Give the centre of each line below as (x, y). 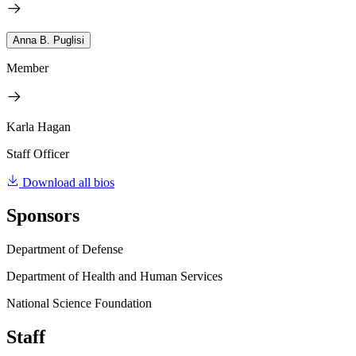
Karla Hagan (39, 126)
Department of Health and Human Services (114, 277)
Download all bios (68, 182)
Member (27, 68)
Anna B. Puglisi (48, 40)
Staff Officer (38, 153)
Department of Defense (65, 250)
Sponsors (43, 216)
